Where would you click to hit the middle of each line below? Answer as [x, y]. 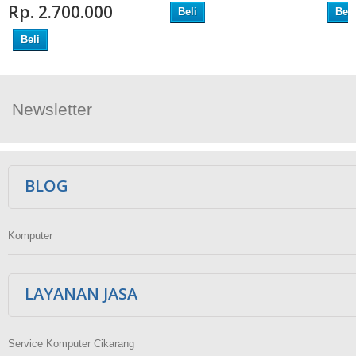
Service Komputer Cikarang [71, 344]
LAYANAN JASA [81, 294]
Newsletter [52, 110]
